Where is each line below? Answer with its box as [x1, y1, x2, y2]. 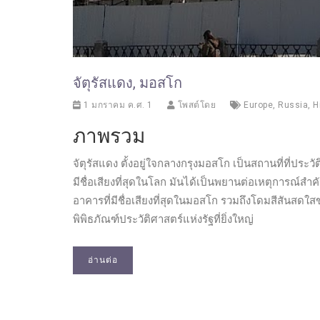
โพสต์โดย [175, 100, 216, 110]
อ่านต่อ [88, 255, 118, 265]
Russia [278, 100, 308, 110]
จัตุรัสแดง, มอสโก [73, 74, 182, 91]
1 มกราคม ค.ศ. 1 [81, 100, 153, 110]
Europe [244, 100, 273, 110]
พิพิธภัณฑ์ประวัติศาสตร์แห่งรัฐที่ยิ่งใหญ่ [73, 213, 254, 226]
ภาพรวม [73, 124, 145, 148]
